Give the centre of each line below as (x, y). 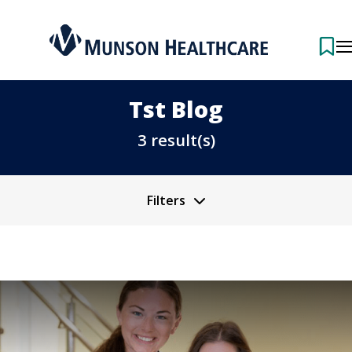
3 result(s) (176, 140)
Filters (166, 200)
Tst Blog (176, 109)
